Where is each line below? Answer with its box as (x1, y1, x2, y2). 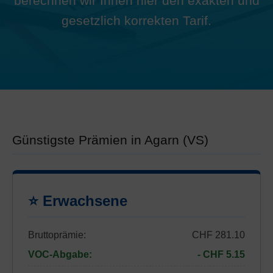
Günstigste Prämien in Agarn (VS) (12, 133, 208, 147)
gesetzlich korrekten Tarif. (62, 13, 211, 27)
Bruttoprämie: (28, 230, 86, 240)
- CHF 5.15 (197, 249, 245, 260)
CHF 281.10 (192, 230, 245, 240)
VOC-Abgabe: (28, 249, 92, 260)
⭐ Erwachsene (28, 193, 127, 209)
